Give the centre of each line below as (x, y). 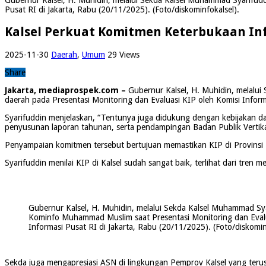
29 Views (123, 54)
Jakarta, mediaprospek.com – (65, 90)
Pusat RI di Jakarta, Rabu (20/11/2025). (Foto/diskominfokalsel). (122, 9)
